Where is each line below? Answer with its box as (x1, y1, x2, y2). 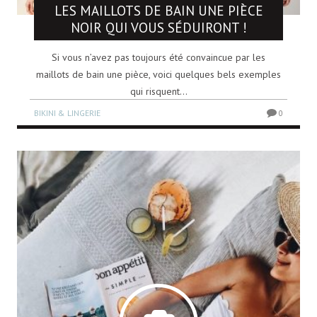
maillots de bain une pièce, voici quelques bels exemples (36, 67, 281, 81)
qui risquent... (129, 84, 188, 98)
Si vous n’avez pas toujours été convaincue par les (52, 50, 265, 64)
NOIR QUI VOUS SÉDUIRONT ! (70, 18, 247, 36)
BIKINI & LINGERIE (34, 107, 100, 118)
